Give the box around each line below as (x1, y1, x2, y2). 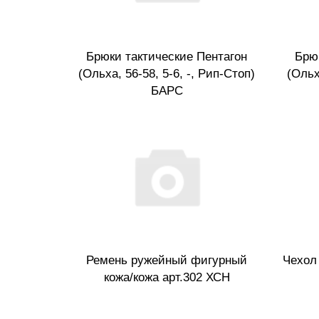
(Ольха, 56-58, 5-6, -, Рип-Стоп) (78, 66, 255, 80)
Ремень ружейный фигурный (86, 253, 247, 268)
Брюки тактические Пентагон (86, 49, 247, 63)
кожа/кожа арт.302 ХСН (103, 271, 230, 285)
